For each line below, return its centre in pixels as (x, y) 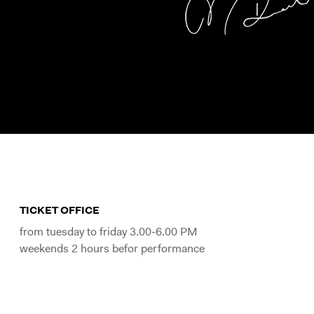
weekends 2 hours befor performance (112, 248)
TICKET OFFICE (60, 210)
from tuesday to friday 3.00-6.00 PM (109, 232)
